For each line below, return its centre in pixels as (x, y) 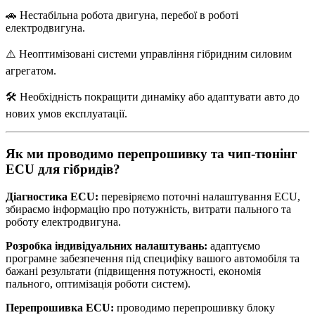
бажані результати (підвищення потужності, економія (133, 271)
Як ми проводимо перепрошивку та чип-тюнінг (152, 153)
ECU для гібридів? (63, 169)
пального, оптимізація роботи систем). (98, 283)
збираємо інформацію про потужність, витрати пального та (148, 209)
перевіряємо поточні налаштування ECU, (199, 196)
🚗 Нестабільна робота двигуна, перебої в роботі (122, 15)
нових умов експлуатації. (66, 114)
